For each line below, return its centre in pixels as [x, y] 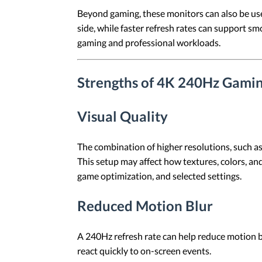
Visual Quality [123, 116]
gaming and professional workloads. [149, 42]
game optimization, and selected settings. [159, 176]
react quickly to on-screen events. [144, 251]
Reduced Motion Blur [145, 206]
